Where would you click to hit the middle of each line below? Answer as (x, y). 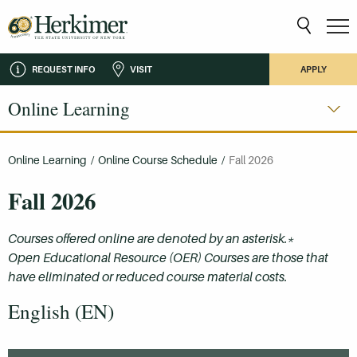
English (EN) (61, 312)
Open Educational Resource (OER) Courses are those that (168, 258)
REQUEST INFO (63, 69)
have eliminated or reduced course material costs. (148, 277)
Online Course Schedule (158, 160)
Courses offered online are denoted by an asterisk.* (151, 239)
